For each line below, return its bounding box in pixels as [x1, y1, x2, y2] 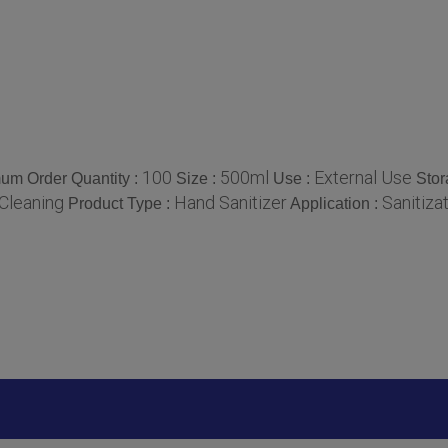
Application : [290, 195, 382, 213]
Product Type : [68, 195, 174, 213]
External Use [314, 166, 412, 188]
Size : [176, 169, 220, 187]
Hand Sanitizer [174, 192, 287, 214]
